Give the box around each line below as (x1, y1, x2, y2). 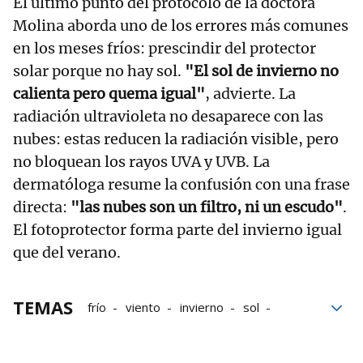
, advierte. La (205, 83, 296, 103)
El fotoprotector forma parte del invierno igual (13, 220, 342, 239)
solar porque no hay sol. (13, 61, 185, 80)
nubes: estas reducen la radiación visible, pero (13, 129, 339, 148)
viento (126, 298, 160, 315)
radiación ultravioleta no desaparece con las (13, 106, 323, 126)
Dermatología (179, 321, 255, 338)
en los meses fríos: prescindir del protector (13, 38, 316, 58)
